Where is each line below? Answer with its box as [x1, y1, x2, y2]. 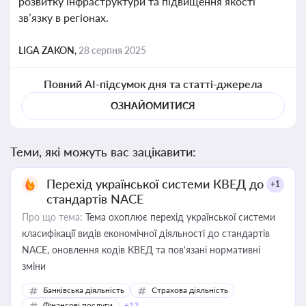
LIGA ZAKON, [18, 44, 79, 56]
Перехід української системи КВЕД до [46, 176, 264, 191]
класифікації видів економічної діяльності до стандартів [22, 227, 270, 239]
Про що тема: [22, 211, 83, 223]
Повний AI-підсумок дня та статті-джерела [43, 77, 263, 90]
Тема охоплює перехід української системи [83, 211, 275, 223]
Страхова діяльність [152, 285, 228, 295]
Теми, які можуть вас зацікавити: [10, 144, 196, 159]
